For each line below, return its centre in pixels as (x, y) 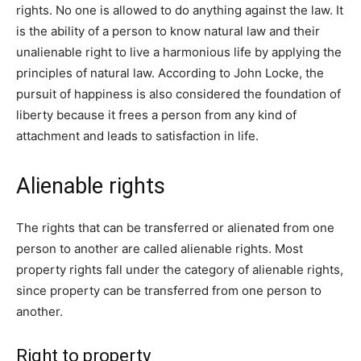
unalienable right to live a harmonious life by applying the (179, 52)
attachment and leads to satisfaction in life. (139, 135)
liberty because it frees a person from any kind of (156, 114)
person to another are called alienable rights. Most (160, 248)
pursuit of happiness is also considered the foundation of (178, 93)
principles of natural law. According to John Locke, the (170, 73)
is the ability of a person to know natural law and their (168, 31)
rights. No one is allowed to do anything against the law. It (180, 10)
